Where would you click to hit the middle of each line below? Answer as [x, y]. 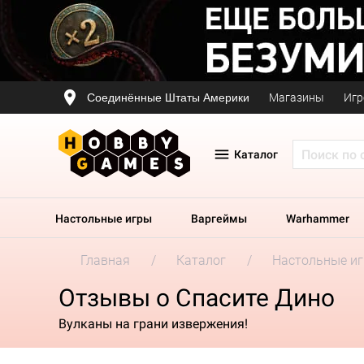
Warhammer [318, 219]
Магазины [297, 97]
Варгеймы [219, 219]
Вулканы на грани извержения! [153, 323]
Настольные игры [104, 219]
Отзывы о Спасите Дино [197, 298]
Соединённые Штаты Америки [168, 97]
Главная [105, 260]
